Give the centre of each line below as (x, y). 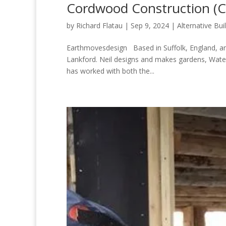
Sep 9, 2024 (150, 26)
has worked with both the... (110, 71)
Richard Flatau (99, 26)
